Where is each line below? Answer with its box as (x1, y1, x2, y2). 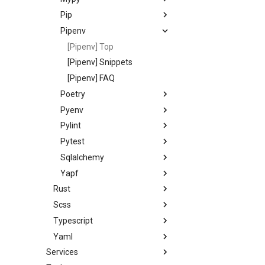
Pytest (60, 137, 85, 146)
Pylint (60, 121, 81, 131)
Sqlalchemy (60, 152, 104, 162)
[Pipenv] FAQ (67, 73, 115, 83)
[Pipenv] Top (67, 41, 114, 51)
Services (46, 247, 78, 257)
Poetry (60, 89, 85, 99)
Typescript (53, 215, 93, 225)
